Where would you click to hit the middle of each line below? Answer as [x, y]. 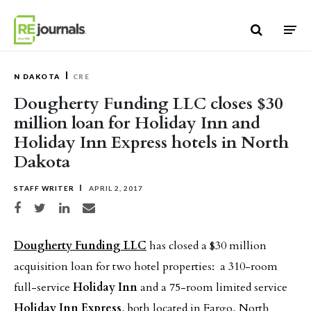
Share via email [104, 206]
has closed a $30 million [207, 246]
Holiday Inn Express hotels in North [151, 143]
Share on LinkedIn [84, 206]
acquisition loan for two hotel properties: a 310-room [146, 267]
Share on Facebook [40, 206]
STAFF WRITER [44, 188]
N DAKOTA [37, 76]
